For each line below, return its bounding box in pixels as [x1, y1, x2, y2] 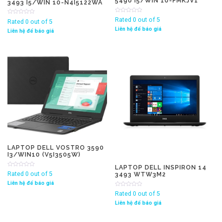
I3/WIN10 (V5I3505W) [7, 151, 81, 159]
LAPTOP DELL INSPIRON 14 [115, 164, 207, 171]
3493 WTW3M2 [115, 170, 166, 178]
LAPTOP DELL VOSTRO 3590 [7, 144, 104, 152]
